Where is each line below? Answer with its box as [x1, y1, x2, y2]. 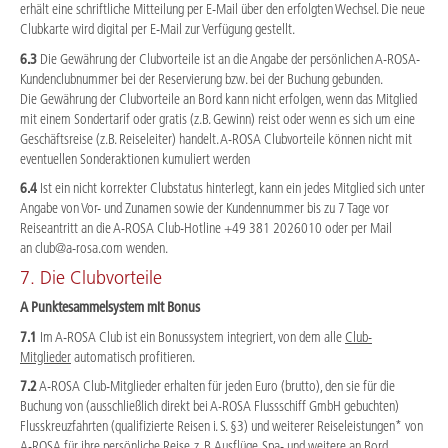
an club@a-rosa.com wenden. [20, 239, 168, 258]
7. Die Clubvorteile [20, 266, 162, 289]
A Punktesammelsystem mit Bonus [20, 297, 200, 316]
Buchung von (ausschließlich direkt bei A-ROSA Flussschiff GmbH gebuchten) [20, 397, 399, 416]
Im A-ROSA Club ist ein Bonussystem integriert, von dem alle [37, 327, 345, 346]
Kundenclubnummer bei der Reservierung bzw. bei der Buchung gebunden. [20, 69, 382, 88]
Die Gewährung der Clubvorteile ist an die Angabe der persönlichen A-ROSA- [37, 49, 420, 68]
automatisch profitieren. [71, 347, 195, 366]
